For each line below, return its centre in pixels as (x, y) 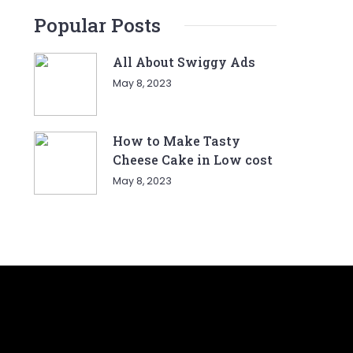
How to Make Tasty (177, 141)
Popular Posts (98, 25)
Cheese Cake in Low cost (193, 160)
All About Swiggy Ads (184, 62)
